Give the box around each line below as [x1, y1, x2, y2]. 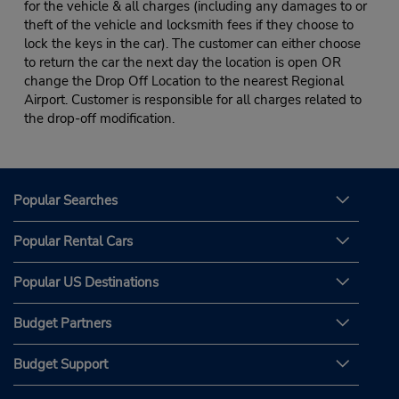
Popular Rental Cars [13, 232, 133, 250]
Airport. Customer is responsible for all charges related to [23, 91, 362, 110]
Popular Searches [13, 191, 118, 209]
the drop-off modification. [23, 110, 175, 128]
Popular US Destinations [13, 273, 159, 291]
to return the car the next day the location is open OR [23, 53, 341, 72]
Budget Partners [13, 313, 111, 332]
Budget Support [13, 354, 108, 373]
